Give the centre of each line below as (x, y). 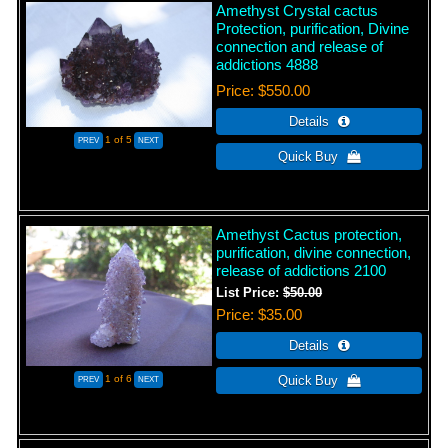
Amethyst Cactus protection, (309, 235)
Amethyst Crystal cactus (297, 11)
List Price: (250, 293)
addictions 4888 (267, 65)
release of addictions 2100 (301, 271)
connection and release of (300, 47)
